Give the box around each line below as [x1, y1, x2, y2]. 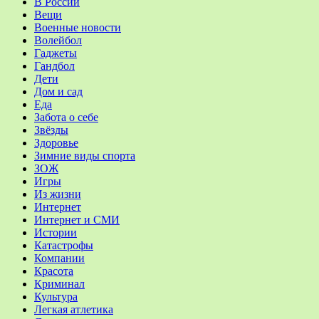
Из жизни [34, 187, 81, 200]
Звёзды [34, 123, 68, 136]
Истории [34, 226, 77, 239]
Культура [34, 290, 78, 303]
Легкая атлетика [34, 303, 113, 315]
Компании [34, 251, 85, 264]
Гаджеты [34, 46, 77, 59]
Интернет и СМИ [34, 213, 120, 226]
